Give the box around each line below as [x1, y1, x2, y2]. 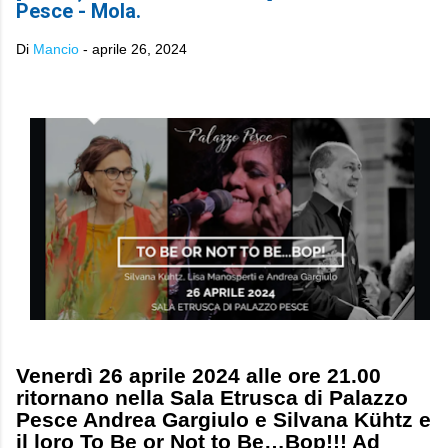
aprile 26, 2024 [92, 41, 187, 57]
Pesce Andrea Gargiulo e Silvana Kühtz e [16, 407, 431, 431]
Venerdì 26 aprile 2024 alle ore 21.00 [16, 363, 381, 387]
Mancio [33, 41, 79, 57]
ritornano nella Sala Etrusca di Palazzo [16, 385, 408, 409]
